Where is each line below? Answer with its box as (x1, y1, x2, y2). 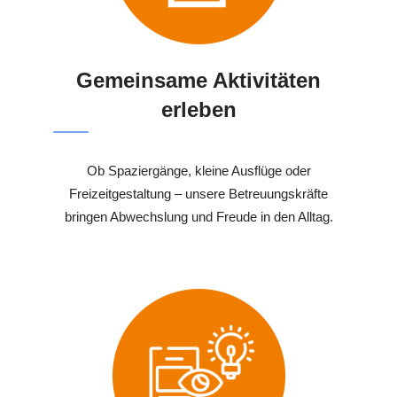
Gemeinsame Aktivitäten (76, 67, 321, 92)
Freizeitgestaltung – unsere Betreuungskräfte (69, 185, 328, 201)
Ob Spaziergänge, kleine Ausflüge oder (86, 162, 311, 178)
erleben (160, 97, 237, 121)
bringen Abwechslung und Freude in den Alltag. (64, 208, 333, 224)
